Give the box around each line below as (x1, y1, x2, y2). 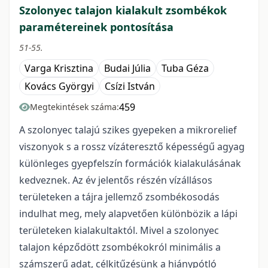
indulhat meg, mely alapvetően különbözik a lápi (19, 207, 237, 220)
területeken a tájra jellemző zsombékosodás (19, 190, 220, 203)
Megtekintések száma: (30, 101, 119, 112)
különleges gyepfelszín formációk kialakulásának (19, 157, 241, 170)
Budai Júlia (104, 62, 151, 75)
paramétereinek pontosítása (19, 20, 173, 34)
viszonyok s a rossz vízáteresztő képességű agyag (19, 140, 245, 153)
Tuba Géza (162, 62, 209, 75)
